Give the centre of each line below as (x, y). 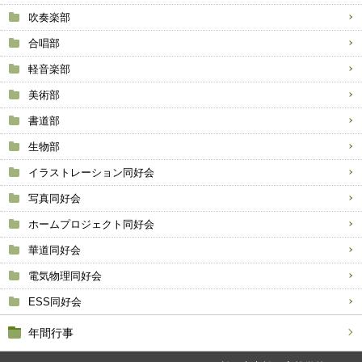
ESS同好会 (55, 302)
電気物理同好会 (65, 276)
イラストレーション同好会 (91, 173)
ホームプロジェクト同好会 (91, 224)
